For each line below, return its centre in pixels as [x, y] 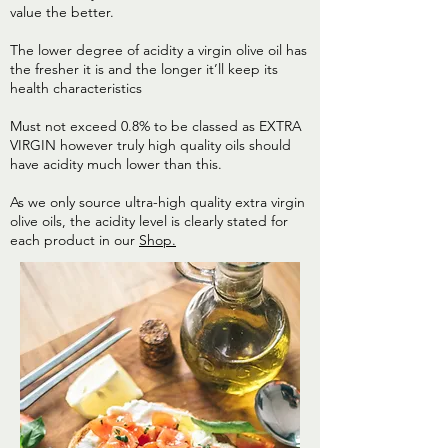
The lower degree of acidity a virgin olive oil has [158, 50]
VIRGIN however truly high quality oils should [150, 145]
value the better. [62, 12]
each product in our [74, 240]
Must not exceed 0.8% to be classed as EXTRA [156, 126]
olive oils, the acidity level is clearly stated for [149, 221]
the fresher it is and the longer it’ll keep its [144, 69]
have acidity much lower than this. [116, 164]
